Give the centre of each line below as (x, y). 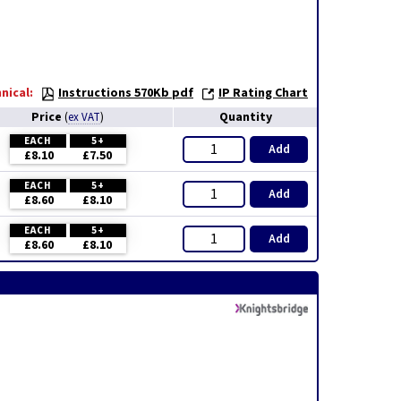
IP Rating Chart (263, 93)
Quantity (245, 117)
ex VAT (84, 117)
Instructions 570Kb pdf (126, 93)
